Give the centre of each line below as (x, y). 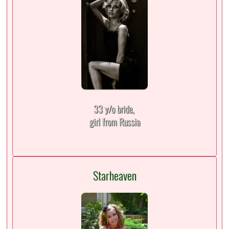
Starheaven (114, 176)
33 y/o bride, (114, 109)
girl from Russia (114, 122)
